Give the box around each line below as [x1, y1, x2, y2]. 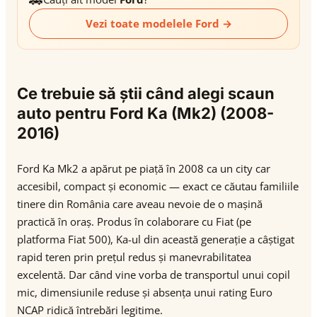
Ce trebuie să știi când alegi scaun [17, 84, 275, 103]
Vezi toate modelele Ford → [85, 16, 232, 30]
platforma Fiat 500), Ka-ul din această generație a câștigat [17, 232, 294, 246]
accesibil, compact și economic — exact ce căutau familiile [17, 179, 299, 193]
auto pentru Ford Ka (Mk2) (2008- [17, 104, 274, 122]
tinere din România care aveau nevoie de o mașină [17, 197, 263, 211]
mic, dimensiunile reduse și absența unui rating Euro [17, 285, 272, 299]
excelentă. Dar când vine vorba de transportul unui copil [17, 267, 290, 282]
